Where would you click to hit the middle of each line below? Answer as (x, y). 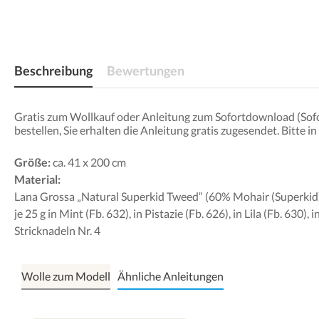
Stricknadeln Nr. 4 (57, 231)
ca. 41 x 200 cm (88, 162)
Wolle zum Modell (66, 276)
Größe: (32, 162)
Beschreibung (53, 71)
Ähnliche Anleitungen (171, 276)
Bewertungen (146, 71)
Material (36, 179)
